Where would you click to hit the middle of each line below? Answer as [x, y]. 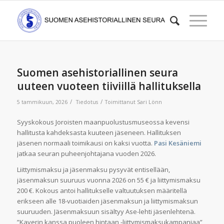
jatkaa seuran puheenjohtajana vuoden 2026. [86, 154]
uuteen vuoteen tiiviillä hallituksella [109, 86]
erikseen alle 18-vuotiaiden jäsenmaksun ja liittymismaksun [107, 201]
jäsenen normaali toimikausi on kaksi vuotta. [85, 143]
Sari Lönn [149, 102]
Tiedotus [87, 102]
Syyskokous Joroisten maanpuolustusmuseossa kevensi [103, 122]
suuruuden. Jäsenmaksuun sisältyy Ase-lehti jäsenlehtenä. [106, 212]
